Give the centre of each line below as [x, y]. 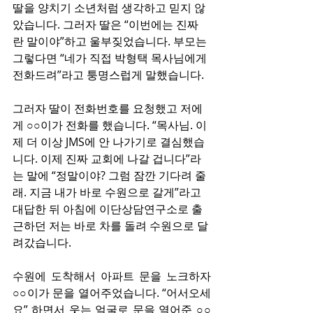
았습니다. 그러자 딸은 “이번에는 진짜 [105, 24]
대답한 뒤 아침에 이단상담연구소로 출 [108, 209]
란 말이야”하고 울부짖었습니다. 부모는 [111, 41]
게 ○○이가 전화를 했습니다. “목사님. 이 [110, 125]
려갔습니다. [42, 242]
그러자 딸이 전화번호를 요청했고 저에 [108, 108]
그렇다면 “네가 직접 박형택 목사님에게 [111, 58]
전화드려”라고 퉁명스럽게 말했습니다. [108, 75]
